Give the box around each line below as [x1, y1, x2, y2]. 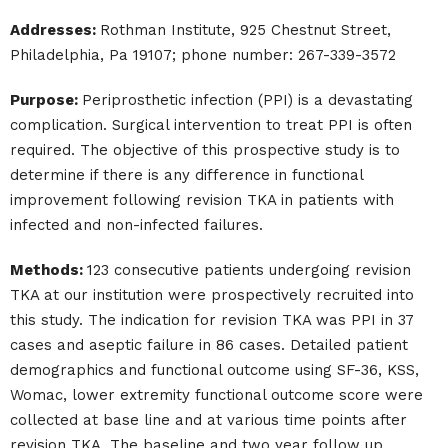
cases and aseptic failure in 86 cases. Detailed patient [10, 336, 408, 354]
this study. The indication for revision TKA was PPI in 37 [10, 311, 414, 329]
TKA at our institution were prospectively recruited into [10, 286, 414, 304]
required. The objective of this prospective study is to [10, 141, 400, 159]
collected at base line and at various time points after [10, 411, 407, 429]
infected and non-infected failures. [10, 216, 263, 234]
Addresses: [10, 21, 100, 39]
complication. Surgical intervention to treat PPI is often [10, 116, 412, 134]
